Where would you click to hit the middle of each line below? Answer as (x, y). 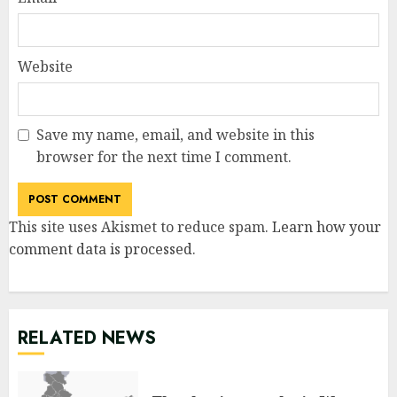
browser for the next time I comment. (164, 156)
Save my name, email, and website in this (175, 134)
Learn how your (327, 226)
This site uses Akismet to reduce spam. (140, 226)
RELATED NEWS (87, 338)
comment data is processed (101, 249)
